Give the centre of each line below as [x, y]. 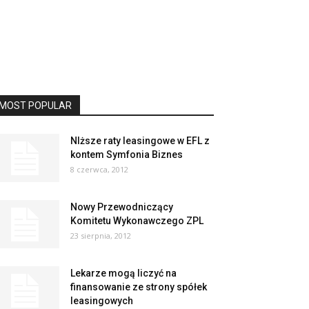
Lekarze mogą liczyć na [123, 273]
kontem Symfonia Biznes [127, 154]
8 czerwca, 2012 [99, 169]
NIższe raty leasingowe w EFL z [140, 141]
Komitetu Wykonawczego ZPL [137, 221]
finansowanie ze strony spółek [139, 287]
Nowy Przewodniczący [122, 207]
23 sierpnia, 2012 [101, 236]
